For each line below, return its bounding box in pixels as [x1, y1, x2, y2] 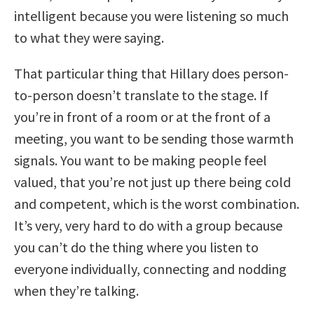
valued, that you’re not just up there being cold [14, 172, 291, 191]
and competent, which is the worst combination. [14, 194, 299, 212]
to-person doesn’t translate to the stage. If [14, 86, 268, 104]
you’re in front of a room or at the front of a [14, 107, 271, 125]
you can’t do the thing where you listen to [14, 238, 259, 256]
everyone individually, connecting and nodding [14, 259, 287, 278]
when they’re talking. [14, 281, 139, 299]
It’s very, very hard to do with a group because [14, 216, 282, 234]
